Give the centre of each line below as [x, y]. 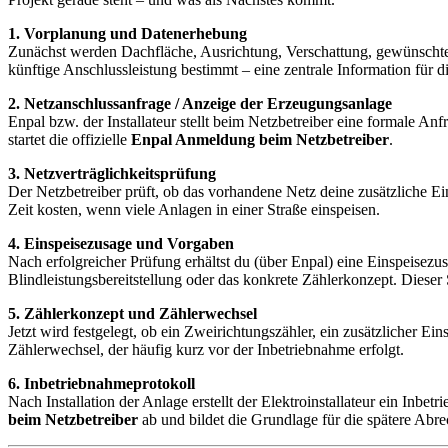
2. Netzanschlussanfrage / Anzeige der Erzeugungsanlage [200, 104]
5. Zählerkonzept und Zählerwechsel [132, 314]
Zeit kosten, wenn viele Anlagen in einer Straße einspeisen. [194, 210]
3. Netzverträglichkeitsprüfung [112, 174]
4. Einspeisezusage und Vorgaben [121, 244]
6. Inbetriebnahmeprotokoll [101, 384]
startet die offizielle [69, 140]
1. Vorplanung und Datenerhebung [127, 34]
